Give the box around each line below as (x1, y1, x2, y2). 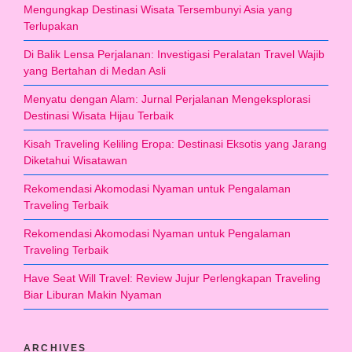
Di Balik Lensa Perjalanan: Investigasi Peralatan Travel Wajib (24, 47, 324, 60)
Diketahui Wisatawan (24, 153, 127, 167)
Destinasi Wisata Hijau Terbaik (24, 108, 174, 122)
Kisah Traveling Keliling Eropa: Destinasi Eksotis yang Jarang (24, 137, 327, 150)
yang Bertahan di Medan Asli (24, 64, 166, 77)
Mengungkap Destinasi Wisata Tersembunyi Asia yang (24, 2, 292, 16)
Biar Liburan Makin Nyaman (24, 288, 162, 301)
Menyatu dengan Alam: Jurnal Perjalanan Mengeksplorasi (24, 92, 310, 105)
